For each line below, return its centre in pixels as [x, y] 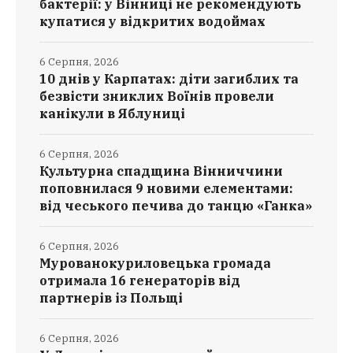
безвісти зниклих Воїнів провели [157, 96]
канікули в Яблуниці [112, 113]
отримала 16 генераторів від [140, 280]
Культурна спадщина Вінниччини [161, 171]
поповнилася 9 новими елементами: [166, 188]
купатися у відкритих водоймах [152, 21]
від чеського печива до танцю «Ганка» [176, 205]
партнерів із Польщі [111, 297]
